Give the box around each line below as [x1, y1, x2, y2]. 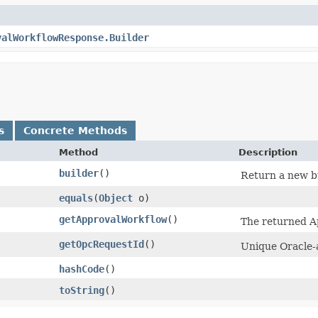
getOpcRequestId [59, 238, 144, 250]
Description [238, 146, 297, 158]
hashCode [59, 263, 104, 275]
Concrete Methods [23, 124, 127, 136]
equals [59, 192, 93, 204]
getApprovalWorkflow [59, 213, 167, 225]
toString [59, 284, 104, 296]
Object [99, 192, 133, 204]
